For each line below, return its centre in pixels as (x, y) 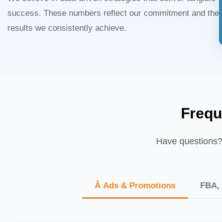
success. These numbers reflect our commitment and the (113, 13)
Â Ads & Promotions (135, 185)
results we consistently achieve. (67, 28)
